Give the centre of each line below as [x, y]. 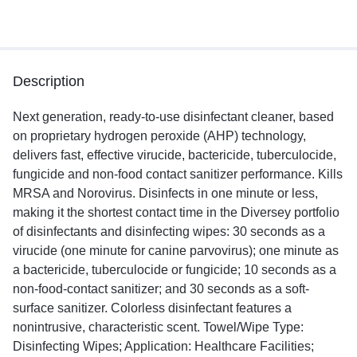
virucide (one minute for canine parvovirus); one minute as [176, 250]
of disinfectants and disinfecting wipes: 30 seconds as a [169, 231]
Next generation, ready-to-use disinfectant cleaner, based [173, 116]
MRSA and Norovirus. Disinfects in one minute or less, [165, 193]
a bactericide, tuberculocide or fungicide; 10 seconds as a [175, 269]
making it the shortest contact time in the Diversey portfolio [176, 212]
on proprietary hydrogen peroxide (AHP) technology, [159, 135]
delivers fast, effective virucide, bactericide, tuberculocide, [175, 155]
